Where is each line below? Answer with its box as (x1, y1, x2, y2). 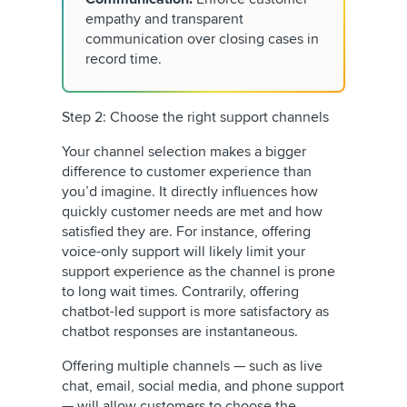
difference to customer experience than (62, 163, 312, 181)
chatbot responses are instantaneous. (62, 323, 309, 341)
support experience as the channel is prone (62, 263, 335, 281)
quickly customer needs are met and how (62, 203, 323, 221)
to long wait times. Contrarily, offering (62, 283, 299, 301)
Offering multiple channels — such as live (62, 357, 323, 375)
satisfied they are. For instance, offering (62, 223, 311, 241)
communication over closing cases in (85, 30, 319, 48)
